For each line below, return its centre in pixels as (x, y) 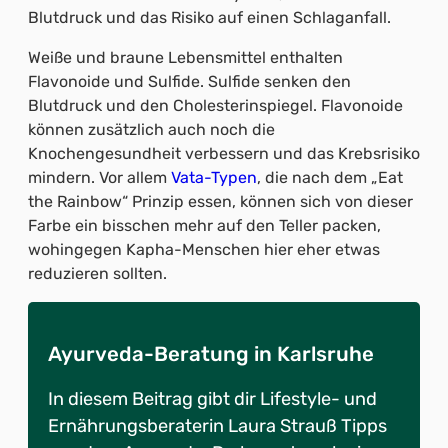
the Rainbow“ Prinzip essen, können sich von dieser (220, 202)
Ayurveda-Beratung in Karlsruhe (211, 354)
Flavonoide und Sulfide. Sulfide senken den (189, 82)
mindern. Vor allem (99, 178)
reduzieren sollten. (97, 274)
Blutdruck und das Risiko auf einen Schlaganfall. (209, 18)
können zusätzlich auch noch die (151, 130)
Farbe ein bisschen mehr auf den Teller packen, (204, 226)
